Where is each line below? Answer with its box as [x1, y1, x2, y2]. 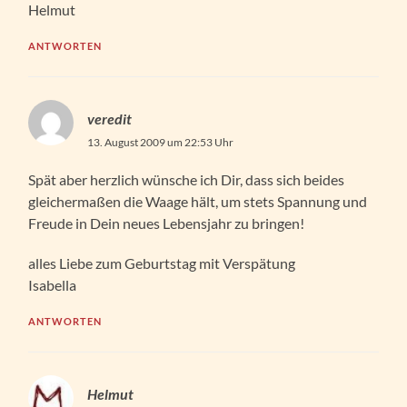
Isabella [28, 275, 77, 293]
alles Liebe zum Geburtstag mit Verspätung [28, 253, 296, 272]
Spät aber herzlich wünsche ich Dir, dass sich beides [28, 170, 345, 188]
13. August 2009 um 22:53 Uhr [87, 134, 234, 149]
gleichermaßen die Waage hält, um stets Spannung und [28, 192, 368, 210]
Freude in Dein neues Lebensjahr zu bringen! [28, 213, 305, 232]
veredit [87, 109, 133, 127]
